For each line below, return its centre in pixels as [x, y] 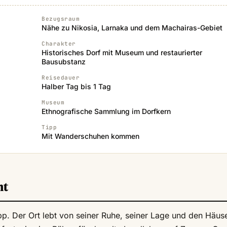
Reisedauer [61, 78]
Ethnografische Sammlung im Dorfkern [106, 111]
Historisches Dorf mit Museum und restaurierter [122, 53]
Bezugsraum [61, 19]
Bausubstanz [64, 62]
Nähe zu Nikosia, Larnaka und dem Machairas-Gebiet [132, 28]
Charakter [59, 44]
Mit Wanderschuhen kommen [90, 136]
